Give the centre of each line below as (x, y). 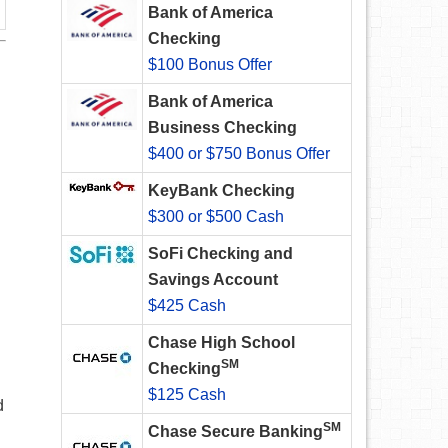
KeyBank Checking (221, 191)
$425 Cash (187, 306)
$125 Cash (187, 395)
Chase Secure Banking (235, 432)
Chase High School (221, 343)
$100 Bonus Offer (210, 65)
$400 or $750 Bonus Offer (239, 154)
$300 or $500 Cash (216, 217)
